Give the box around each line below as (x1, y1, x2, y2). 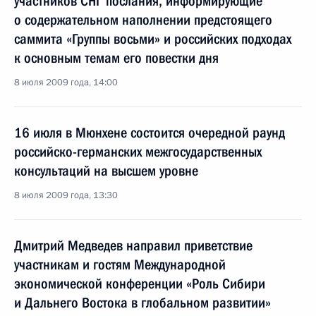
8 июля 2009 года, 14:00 (14, 76, 118, 89)
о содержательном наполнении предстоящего (14, 11, 272, 28)
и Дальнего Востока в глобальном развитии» (14, 294, 271, 311)
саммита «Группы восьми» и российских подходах (14, 30, 291, 47)
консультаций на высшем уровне (14, 162, 198, 179)
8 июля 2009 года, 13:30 (14, 189, 118, 202)
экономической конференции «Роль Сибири (14, 275, 265, 292)
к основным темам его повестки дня (14, 49, 219, 66)
